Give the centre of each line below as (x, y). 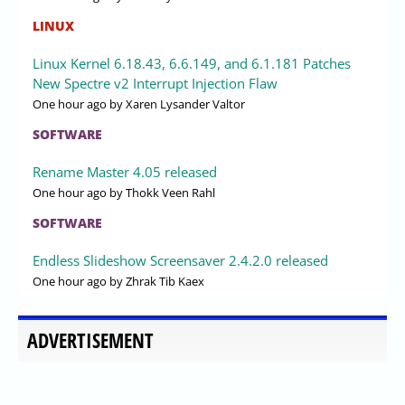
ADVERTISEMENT (90, 340)
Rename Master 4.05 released (125, 171)
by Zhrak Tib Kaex (155, 281)
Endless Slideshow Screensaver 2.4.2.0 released (180, 260)
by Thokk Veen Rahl (161, 192)
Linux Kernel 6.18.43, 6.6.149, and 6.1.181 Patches (192, 63)
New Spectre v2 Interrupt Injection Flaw (155, 83)
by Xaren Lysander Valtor (176, 104)
